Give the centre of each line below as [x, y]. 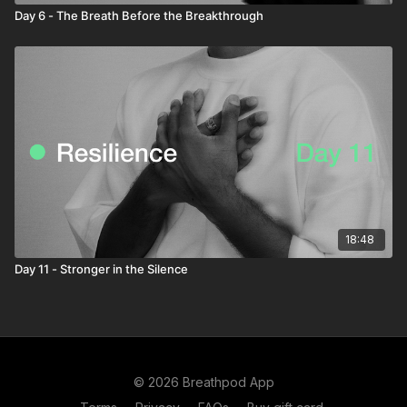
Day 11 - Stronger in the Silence [101, 268]
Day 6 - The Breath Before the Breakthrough [139, 15]
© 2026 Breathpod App [203, 382]
